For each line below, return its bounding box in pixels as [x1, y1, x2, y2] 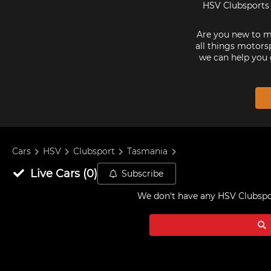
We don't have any [137, 191, 218, 201]
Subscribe [122, 168, 164, 179]
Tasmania [127, 146, 168, 157]
